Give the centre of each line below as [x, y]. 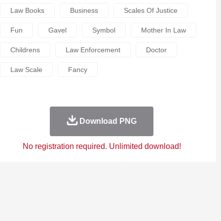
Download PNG [108, 121]
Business [84, 10]
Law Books [27, 10]
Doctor [156, 50]
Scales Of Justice [150, 10]
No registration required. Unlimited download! [102, 146]
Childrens [25, 50]
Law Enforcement [93, 50]
